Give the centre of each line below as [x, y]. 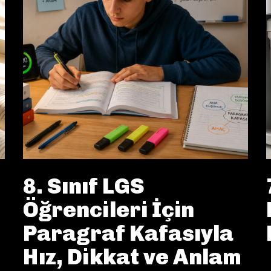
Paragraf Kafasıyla [128, 233]
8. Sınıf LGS [84, 186]
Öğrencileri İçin [109, 210]
